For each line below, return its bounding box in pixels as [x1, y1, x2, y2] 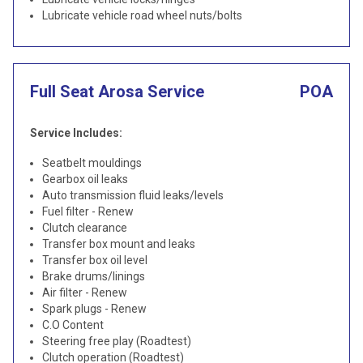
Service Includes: [30, 126, 122, 139]
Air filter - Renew [42, 286, 127, 299]
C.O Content [42, 318, 104, 331]
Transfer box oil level [42, 254, 147, 267]
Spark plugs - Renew [42, 302, 147, 315]
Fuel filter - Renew [42, 205, 134, 218]
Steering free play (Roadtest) [42, 335, 191, 348]
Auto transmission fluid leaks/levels [42, 189, 224, 202]
